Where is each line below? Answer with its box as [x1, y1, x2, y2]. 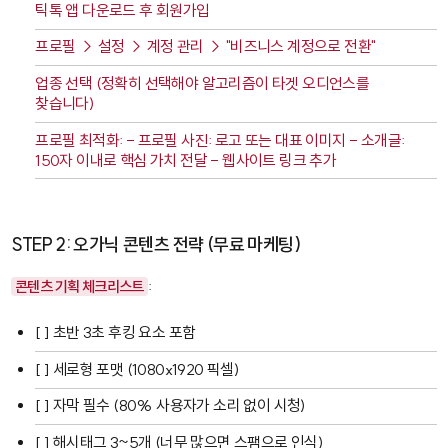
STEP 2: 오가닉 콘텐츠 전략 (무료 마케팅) [11, 233, 302, 257]
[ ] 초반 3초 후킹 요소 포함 [35, 323, 196, 343]
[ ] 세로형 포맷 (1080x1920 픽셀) [35, 359, 240, 379]
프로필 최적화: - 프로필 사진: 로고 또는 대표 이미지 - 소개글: [35, 130, 405, 150]
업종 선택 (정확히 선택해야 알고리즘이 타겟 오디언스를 [35, 73, 370, 93]
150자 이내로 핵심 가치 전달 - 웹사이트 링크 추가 [35, 150, 337, 170]
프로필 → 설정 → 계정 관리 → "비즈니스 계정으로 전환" [35, 37, 376, 57]
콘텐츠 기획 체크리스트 [14, 277, 144, 297]
